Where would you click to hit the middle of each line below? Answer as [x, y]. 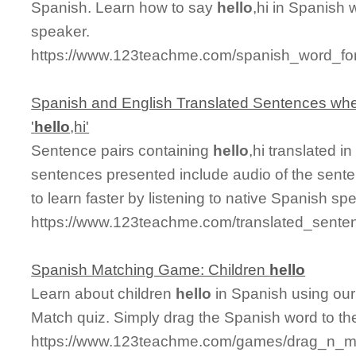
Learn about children [104, 293]
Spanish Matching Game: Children [151, 269]
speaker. [61, 31]
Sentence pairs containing [122, 150]
